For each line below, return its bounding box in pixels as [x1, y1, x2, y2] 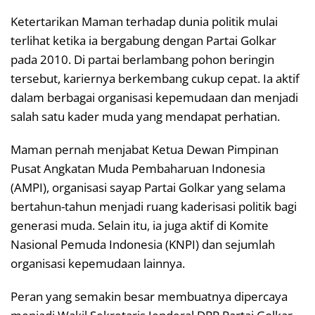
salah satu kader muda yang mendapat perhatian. [11, 108, 280, 124]
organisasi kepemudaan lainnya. [11, 255, 185, 271]
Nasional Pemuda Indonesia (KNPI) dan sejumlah [11, 236, 275, 252]
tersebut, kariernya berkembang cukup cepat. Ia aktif [11, 70, 300, 86]
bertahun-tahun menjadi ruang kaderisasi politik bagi [11, 198, 297, 214]
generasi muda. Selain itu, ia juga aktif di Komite [11, 217, 269, 233]
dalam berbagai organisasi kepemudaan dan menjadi [11, 89, 298, 105]
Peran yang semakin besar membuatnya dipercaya [11, 288, 288, 304]
